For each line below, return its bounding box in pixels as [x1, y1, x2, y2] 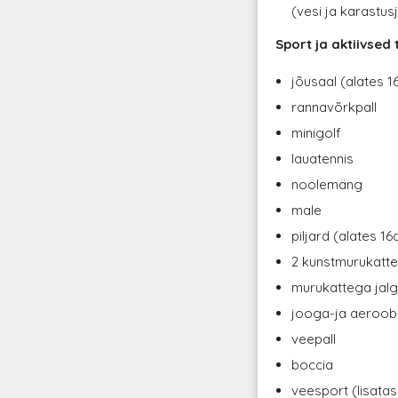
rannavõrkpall [291, 98, 378, 115]
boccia [291, 355, 334, 373]
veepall [291, 330, 337, 347]
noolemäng [291, 175, 363, 193]
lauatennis [291, 149, 354, 167]
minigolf [291, 123, 342, 141]
